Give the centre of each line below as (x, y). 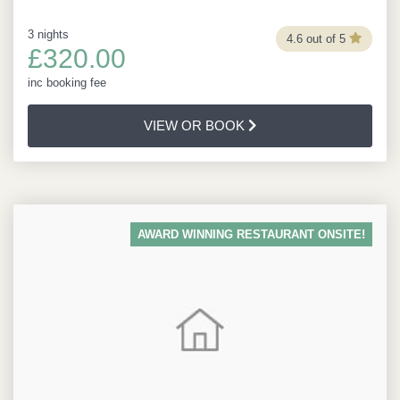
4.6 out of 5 (316, 38)
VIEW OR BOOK (196, 125)
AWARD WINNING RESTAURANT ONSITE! (251, 234)
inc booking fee (67, 83)
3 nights (48, 34)
